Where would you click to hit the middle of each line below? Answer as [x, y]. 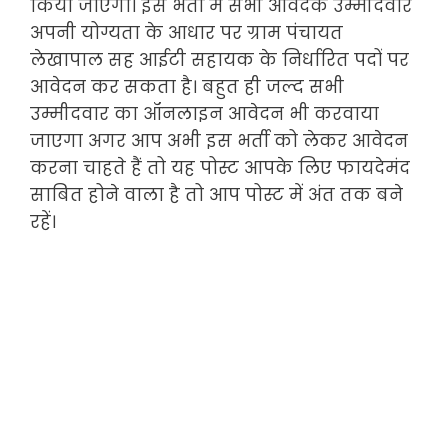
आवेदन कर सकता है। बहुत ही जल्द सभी [187, 87]
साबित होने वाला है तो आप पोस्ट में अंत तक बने [216, 195]
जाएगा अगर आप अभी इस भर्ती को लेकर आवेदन [219, 141]
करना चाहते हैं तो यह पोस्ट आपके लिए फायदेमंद [220, 168]
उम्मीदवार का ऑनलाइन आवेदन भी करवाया [204, 114]
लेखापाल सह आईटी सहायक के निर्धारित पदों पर [219, 60]
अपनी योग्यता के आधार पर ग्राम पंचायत [186, 33]
